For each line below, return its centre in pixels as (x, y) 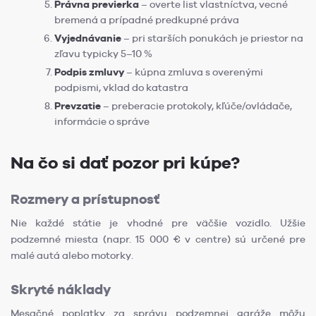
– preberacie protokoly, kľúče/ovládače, (196, 105)
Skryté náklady (61, 289)
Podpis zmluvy (89, 72)
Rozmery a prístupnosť (85, 199)
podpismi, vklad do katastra (121, 87)
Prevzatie (78, 105)
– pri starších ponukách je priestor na (212, 38)
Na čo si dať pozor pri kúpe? (125, 162)
